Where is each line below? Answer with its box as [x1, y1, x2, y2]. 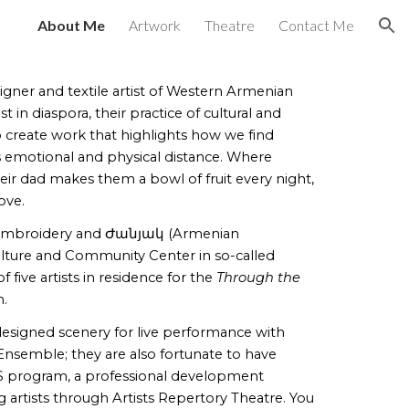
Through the [216, 269, 301, 286]
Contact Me [278, 16, 354, 34]
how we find [187, 127, 275, 143]
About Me [37, 16, 105, 34]
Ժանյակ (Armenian [105, 225, 240, 242]
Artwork [129, 16, 181, 34]
